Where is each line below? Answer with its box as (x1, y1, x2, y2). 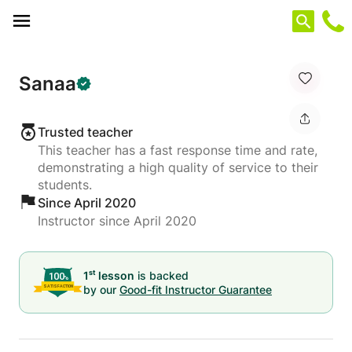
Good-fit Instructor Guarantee (119, 282, 272, 296)
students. (38, 177, 92, 192)
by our (83, 282, 116, 296)
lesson (96, 268, 134, 282)
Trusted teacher (38, 124, 133, 140)
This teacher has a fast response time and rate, (38, 142, 317, 158)
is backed (134, 268, 189, 282)
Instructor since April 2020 (38, 213, 196, 229)
